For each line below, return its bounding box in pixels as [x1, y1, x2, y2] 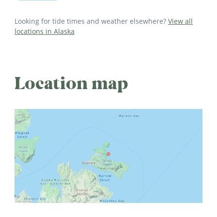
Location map [15, 72, 128, 95]
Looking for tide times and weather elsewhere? [15, 16, 168, 26]
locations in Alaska [15, 27, 75, 36]
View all [168, 16, 193, 26]
